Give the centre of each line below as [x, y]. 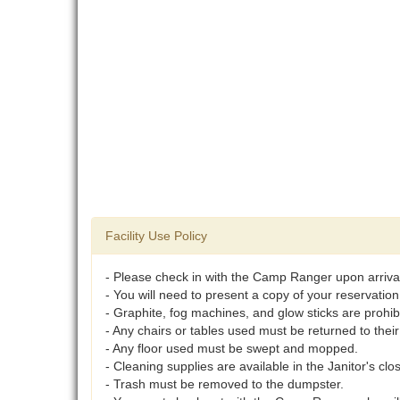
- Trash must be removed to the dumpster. [225, 384]
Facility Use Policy [156, 236]
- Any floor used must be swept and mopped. [232, 349]
